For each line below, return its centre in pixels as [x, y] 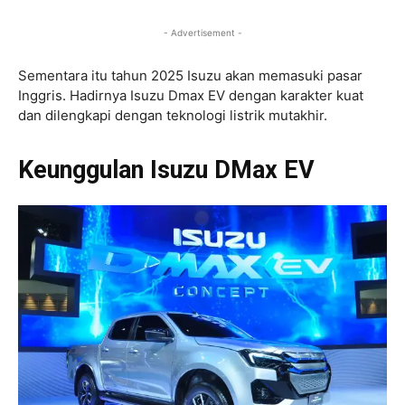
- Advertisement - [202, 32]
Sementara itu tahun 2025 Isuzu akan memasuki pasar [190, 75]
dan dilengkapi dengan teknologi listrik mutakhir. [173, 115]
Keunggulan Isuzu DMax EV [166, 170]
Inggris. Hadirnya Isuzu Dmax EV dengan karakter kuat [191, 95]
